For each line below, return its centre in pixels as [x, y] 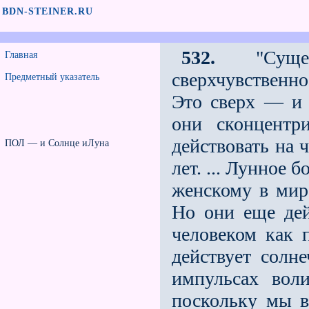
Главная [21, 55]
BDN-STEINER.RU [48, 11]
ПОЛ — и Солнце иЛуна [57, 143]
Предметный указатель [52, 77]
